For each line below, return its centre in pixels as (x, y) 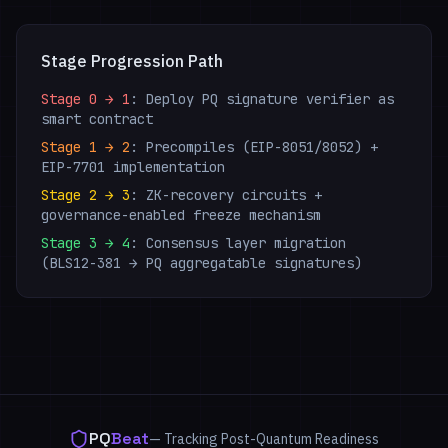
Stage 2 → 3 (85, 195)
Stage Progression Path (132, 61)
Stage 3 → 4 (85, 243)
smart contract (97, 119)
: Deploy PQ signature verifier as (262, 99)
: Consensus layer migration (238, 243)
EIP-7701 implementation (133, 167)
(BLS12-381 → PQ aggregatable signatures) (201, 263)
